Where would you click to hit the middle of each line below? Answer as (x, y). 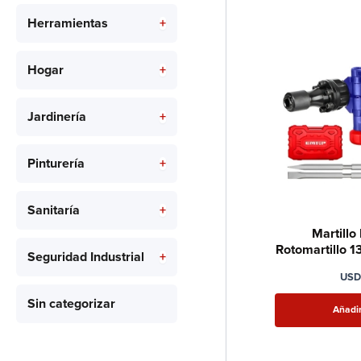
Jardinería (57, 117)
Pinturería (56, 164)
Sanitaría (54, 210)
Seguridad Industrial (86, 257)
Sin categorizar (71, 304)
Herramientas (68, 23)
